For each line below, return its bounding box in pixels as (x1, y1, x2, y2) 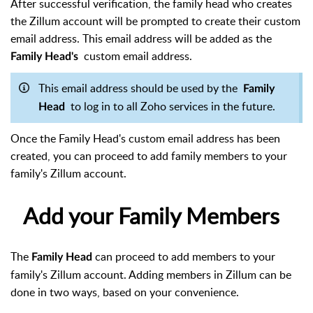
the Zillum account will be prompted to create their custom (10, 13, 300, 29)
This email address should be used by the (38, 80, 243, 96)
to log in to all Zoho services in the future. (68, 99, 275, 115)
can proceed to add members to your (95, 248, 275, 264)
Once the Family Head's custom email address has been (10, 131, 280, 147)
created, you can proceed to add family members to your (10, 148, 287, 164)
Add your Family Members (22, 199, 291, 231)
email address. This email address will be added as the (10, 31, 275, 47)
